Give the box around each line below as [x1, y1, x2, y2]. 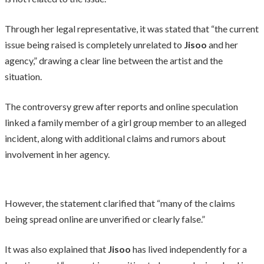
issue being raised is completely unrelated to [5, 38, 184, 50]
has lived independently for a [133, 243, 247, 255]
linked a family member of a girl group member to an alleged [5, 116, 246, 128]
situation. [5, 70, 42, 82]
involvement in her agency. [5, 148, 110, 160]
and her [207, 38, 238, 50]
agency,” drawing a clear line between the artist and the [5, 54, 223, 66]
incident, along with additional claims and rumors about [5, 132, 226, 144]
